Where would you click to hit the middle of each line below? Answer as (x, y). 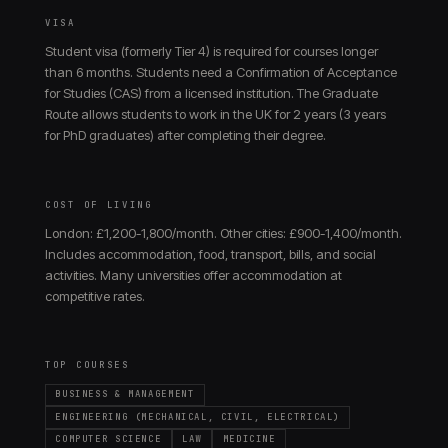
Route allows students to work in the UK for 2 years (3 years (215, 114)
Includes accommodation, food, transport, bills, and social (210, 253)
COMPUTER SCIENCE (108, 439)
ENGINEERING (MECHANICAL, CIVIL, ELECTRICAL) (198, 416)
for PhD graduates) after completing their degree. (185, 135)
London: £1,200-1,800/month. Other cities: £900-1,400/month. (223, 232)
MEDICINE (249, 439)
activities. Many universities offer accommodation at (193, 274)
